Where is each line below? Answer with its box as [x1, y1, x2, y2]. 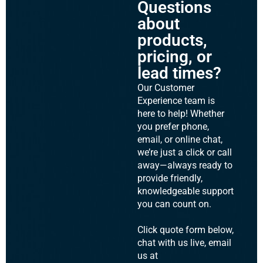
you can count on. [137, 198, 211, 210]
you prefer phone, [137, 121, 209, 133]
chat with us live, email [137, 237, 231, 249]
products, [137, 31, 207, 50]
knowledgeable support [137, 186, 234, 197]
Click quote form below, [137, 224, 234, 236]
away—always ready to [137, 160, 232, 171]
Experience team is [137, 95, 215, 107]
